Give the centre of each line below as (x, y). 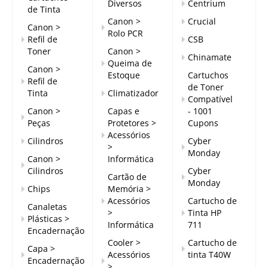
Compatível (210, 99)
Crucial (202, 21)
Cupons (203, 123)
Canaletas (47, 207)
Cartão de (127, 177)
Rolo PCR (125, 33)
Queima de (130, 63)
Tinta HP (204, 213)
